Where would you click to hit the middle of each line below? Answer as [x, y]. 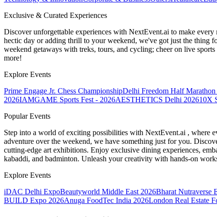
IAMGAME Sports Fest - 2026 [67, 100]
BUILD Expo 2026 [34, 201]
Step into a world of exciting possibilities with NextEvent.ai [96, 133]
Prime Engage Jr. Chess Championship [63, 91]
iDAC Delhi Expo [32, 192]
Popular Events [27, 116]
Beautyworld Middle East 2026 [108, 192]
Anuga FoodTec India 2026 [106, 201]
